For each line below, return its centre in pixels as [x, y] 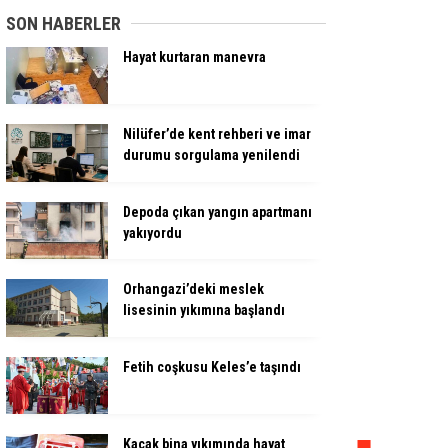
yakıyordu [152, 232]
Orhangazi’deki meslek [193, 289]
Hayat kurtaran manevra [194, 57]
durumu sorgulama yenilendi [211, 155]
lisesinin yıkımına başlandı [204, 310]
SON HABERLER [63, 23]
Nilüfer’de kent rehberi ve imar [217, 134]
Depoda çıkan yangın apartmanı [217, 211]
